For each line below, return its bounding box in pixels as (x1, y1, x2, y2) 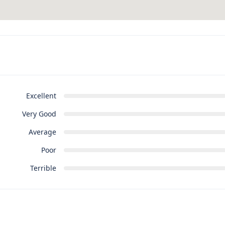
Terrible (30, 163, 56, 173)
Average (28, 127, 56, 137)
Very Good (22, 109, 56, 119)
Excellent (26, 91, 56, 101)
